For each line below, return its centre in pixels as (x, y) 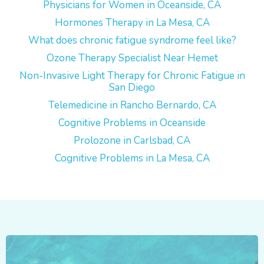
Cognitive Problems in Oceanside (132, 123)
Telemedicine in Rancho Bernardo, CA (132, 105)
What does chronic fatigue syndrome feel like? (132, 40)
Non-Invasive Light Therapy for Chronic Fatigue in (132, 76)
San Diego (132, 88)
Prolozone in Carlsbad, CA (132, 141)
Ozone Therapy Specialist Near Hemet (132, 58)
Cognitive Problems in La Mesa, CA (132, 158)
